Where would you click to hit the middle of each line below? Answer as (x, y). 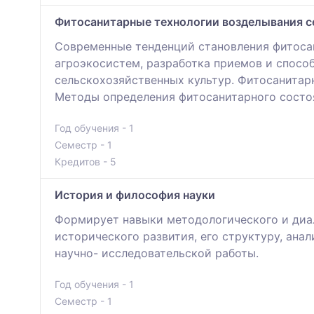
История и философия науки (135, 195)
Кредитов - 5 (86, 162)
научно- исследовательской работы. (157, 253)
